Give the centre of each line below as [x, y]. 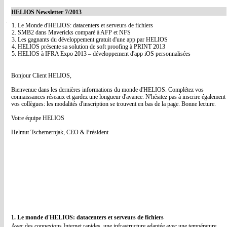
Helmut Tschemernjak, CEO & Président [60, 132]
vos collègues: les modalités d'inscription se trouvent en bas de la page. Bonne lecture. [113, 104]
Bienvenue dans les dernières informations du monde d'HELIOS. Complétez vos [107, 90]
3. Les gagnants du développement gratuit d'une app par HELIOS [90, 40]
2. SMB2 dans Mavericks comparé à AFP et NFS [71, 32]
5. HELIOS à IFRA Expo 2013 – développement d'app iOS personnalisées [101, 54]
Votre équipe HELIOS [38, 118]
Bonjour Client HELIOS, [41, 75]
